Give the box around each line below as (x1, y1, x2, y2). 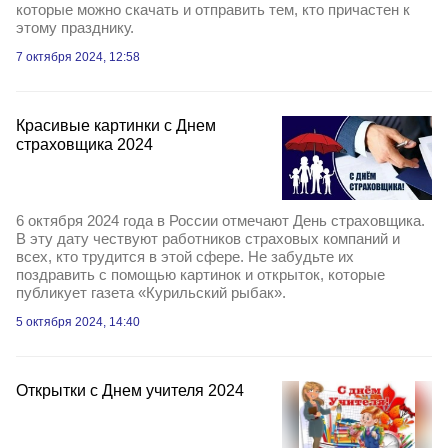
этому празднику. (16, 18, 134, 36)
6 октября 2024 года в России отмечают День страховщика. (16, 212, 425, 229)
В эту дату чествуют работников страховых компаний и (16, 230, 400, 247)
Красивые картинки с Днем (16, 116, 216, 134)
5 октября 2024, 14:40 (16, 315, 140, 329)
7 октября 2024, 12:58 (16, 49, 140, 64)
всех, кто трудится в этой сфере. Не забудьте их (16, 248, 354, 265)
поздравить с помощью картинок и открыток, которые (16, 266, 385, 283)
